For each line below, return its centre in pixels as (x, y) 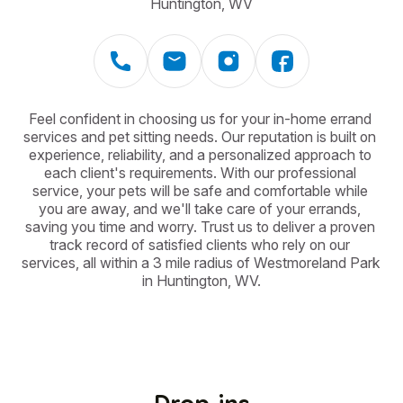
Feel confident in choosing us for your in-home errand (200, 119)
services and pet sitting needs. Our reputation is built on (200, 137)
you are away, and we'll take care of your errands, (200, 209)
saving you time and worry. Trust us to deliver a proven (200, 227)
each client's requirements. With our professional (200, 173)
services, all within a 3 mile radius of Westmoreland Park (201, 263)
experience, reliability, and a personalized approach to (200, 155)
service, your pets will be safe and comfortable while (200, 191)
